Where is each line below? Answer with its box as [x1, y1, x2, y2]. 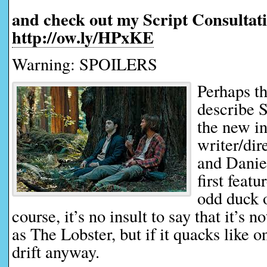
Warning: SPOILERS [12, 52, 157, 75]
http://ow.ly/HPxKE [12, 24, 154, 49]
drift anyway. [12, 240, 100, 263]
